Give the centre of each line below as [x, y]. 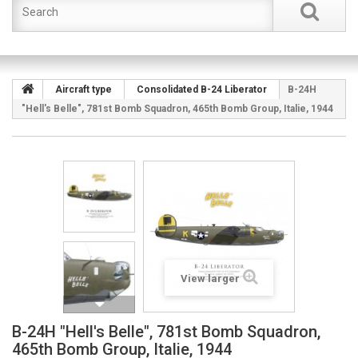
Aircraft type [84, 89]
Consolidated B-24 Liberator [202, 89]
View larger [210, 278]
